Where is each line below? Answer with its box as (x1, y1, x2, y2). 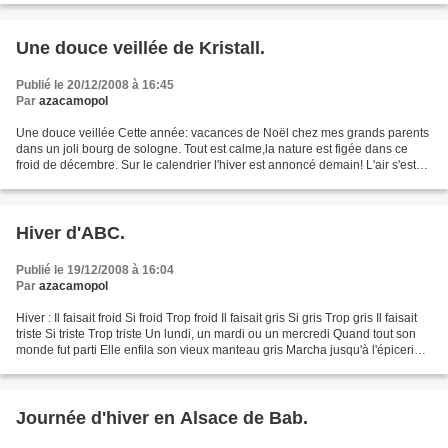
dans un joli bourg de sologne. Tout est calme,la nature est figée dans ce (16, 142, 408, 156)
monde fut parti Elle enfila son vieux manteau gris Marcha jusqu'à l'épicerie (16, 343, 421, 357)
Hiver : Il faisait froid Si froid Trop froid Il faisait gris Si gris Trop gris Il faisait (16, 311, 417, 325)
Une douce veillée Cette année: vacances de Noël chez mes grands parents (16, 126, 429, 140)
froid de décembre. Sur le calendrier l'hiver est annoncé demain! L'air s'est (16, 158, 416, 172)
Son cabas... (16, 359, 83, 373)
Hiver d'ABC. (16, 223, 125, 243)
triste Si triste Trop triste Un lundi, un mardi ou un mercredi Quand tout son (16, 327, 416, 341)
